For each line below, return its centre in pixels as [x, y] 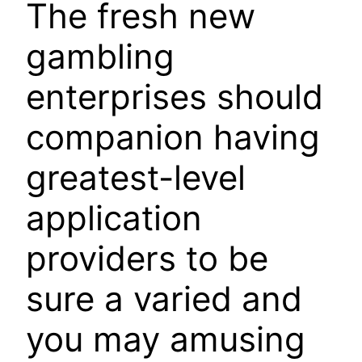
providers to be [147, 258]
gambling [100, 56]
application [114, 217]
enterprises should [175, 96]
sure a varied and [164, 298]
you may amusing [166, 339]
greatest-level [136, 177]
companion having [173, 137]
